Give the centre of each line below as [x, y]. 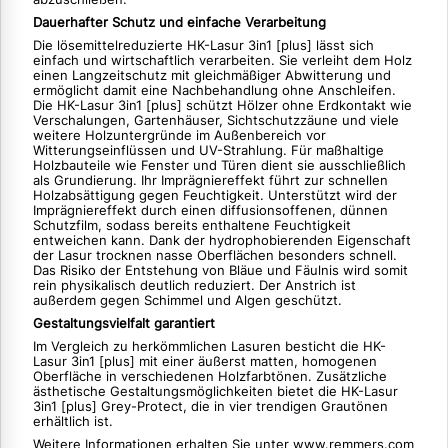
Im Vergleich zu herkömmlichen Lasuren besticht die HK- [209, 347]
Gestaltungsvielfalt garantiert [124, 324]
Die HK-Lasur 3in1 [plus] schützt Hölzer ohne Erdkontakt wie [222, 106]
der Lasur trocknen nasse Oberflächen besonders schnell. [215, 256]
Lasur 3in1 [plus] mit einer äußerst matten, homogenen [205, 362]
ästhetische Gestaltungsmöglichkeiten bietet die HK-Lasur [215, 392]
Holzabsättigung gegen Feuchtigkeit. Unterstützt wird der [215, 196]
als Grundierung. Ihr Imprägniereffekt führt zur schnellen [210, 181]
